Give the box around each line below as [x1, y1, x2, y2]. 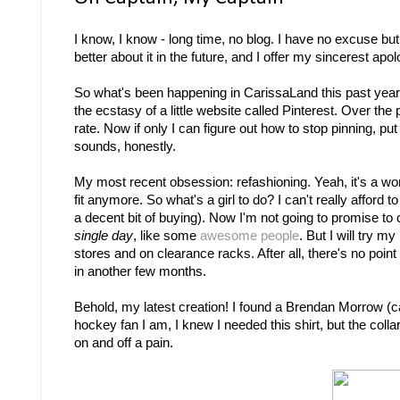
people [261, 228, 299, 243]
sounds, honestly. [74, 138, 176, 154]
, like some [133, 228, 200, 243]
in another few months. [74, 263, 206, 279]
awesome [200, 228, 257, 243]
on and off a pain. [74, 335, 173, 350]
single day [74, 228, 133, 243]
